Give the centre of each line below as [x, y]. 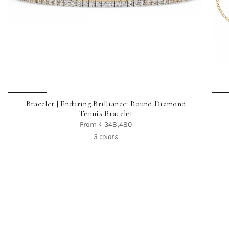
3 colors [106, 136]
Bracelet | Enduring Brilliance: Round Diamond [106, 104]
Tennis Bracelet [106, 113]
